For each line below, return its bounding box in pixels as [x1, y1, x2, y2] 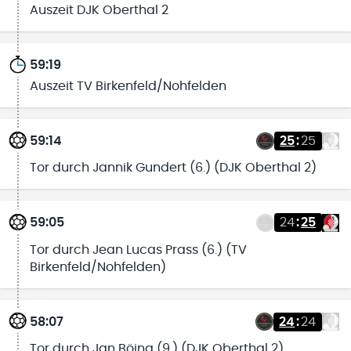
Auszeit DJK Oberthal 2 [29, 4, 168, 17]
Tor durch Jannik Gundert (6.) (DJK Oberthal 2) [29, 161, 317, 175]
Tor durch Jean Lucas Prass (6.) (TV [29, 243, 247, 256]
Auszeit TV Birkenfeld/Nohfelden [29, 80, 226, 93]
